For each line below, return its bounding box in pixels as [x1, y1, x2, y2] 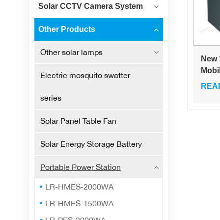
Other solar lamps [40, 47, 103, 57]
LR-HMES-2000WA [45, 182, 113, 192]
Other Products [38, 25, 95, 34]
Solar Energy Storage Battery [40, 139, 142, 149]
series [40, 93, 61, 103]
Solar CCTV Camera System [38, 2, 143, 11]
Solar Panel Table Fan [40, 116, 116, 126]
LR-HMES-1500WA [45, 198, 113, 209]
